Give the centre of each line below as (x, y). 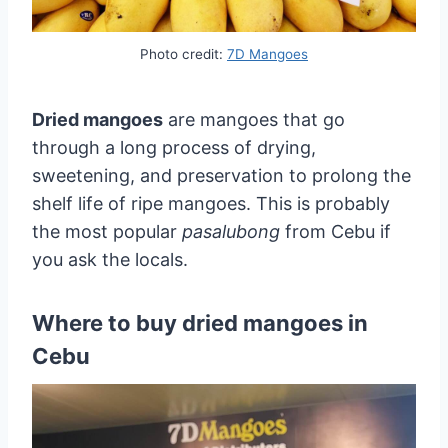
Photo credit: (183, 54)
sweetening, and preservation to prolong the (221, 176)
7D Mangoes (267, 54)
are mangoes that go (254, 120)
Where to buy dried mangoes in (200, 323)
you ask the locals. (110, 260)
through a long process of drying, (174, 148)
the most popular (107, 232)
